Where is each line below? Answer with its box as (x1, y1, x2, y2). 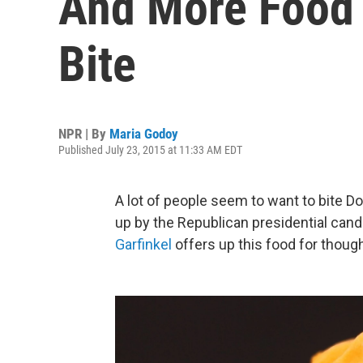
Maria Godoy (109, 126, 178, 142)
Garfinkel (115, 236, 172, 253)
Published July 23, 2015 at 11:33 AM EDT (58, 143, 242, 156)
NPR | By (58, 126, 109, 142)
